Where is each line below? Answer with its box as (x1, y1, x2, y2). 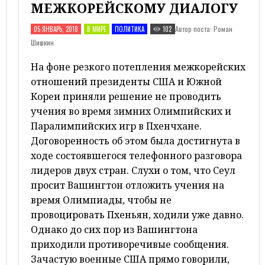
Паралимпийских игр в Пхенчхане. (31, 119, 202, 132)
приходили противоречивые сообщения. (31, 238, 229, 251)
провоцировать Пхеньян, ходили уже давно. (31, 208, 244, 221)
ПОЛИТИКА (115, 24, 144, 34)
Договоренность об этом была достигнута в (31, 134, 240, 147)
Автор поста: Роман (175, 24, 232, 34)
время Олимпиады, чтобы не (31, 193, 172, 206)
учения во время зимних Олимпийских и (31, 105, 231, 118)
